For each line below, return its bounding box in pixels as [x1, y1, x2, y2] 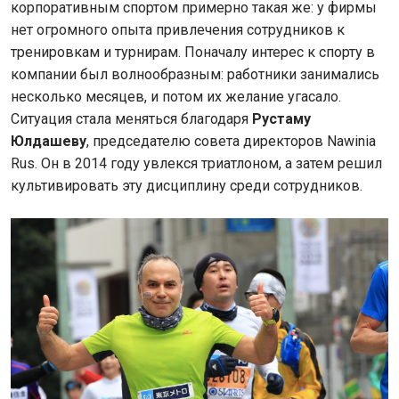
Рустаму [252, 110, 311, 127]
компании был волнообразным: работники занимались [11, 65, 379, 83]
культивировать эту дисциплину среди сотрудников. [11, 176, 366, 194]
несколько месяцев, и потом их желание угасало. [11, 87, 341, 105]
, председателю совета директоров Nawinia [86, 132, 376, 150]
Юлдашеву [11, 132, 86, 150]
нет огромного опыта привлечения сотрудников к [11, 20, 345, 38]
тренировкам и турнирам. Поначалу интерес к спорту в [11, 43, 375, 61]
